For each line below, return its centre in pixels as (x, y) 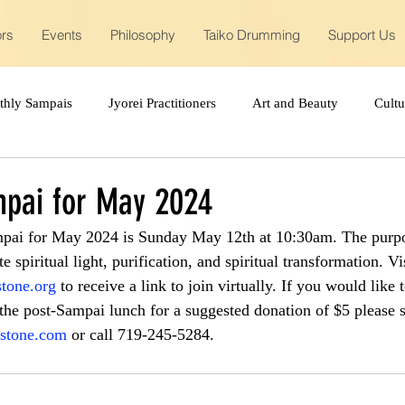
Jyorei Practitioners (162, 103)
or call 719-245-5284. (141, 334)
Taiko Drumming (251, 35)
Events (61, 35)
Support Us (362, 35)
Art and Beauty (295, 103)
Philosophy (142, 35)
